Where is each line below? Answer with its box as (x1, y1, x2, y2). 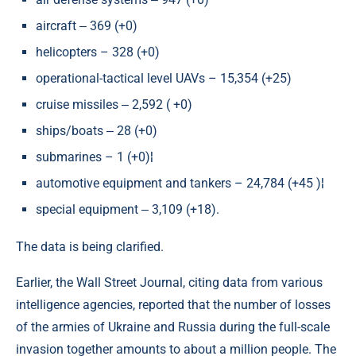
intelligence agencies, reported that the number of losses (16, 297, 331, 312)
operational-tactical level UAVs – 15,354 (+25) (36, 71, 295, 86)
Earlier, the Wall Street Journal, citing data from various (16, 275, 323, 290)
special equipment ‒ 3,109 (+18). (36, 202, 219, 217)
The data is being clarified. (16, 239, 167, 254)
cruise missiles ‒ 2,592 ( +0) (36, 97, 195, 112)
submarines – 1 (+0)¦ (36, 149, 153, 164)
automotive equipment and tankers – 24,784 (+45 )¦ (36, 176, 324, 191)
